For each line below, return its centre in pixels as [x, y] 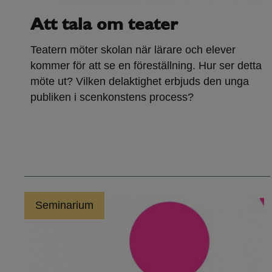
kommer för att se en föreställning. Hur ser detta [146, 65]
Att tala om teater [104, 25]
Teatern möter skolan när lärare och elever [133, 49]
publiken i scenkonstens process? [112, 97]
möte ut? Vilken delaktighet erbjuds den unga [140, 81]
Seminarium [64, 205]
